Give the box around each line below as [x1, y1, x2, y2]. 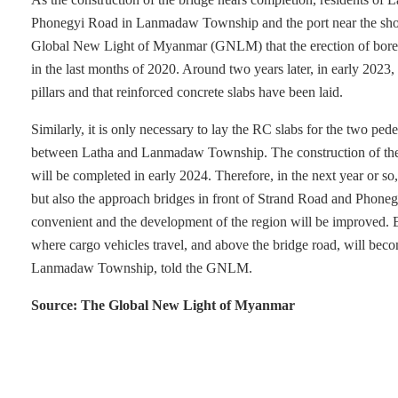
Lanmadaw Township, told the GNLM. [31, 260, 256, 275]
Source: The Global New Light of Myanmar [31, 298, 295, 313]
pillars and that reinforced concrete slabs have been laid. [31, 84, 343, 99]
